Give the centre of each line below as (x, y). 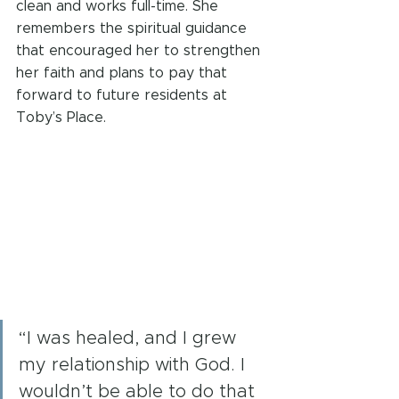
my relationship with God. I (134, 366)
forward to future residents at (124, 95)
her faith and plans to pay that (124, 73)
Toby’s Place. (63, 117)
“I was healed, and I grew (130, 339)
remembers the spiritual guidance (134, 28)
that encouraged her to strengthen (140, 50)
